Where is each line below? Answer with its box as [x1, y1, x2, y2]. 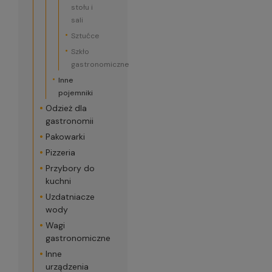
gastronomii [45, 115, 93, 126]
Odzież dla [45, 103, 87, 114]
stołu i [70, 2, 93, 12]
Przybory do [45, 163, 95, 174]
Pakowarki [45, 131, 85, 142]
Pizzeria [45, 147, 75, 158]
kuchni [45, 175, 71, 186]
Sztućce [70, 31, 99, 41]
